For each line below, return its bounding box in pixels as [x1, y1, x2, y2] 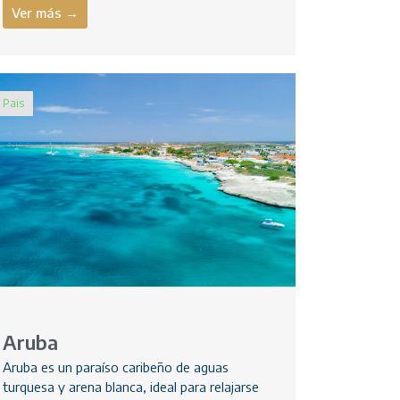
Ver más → [11, 4, 79, 21]
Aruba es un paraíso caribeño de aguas [2, 359, 229, 376]
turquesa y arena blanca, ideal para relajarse [2, 379, 259, 396]
